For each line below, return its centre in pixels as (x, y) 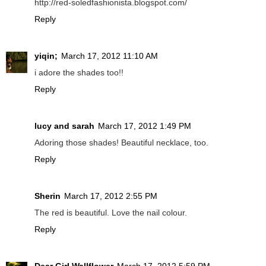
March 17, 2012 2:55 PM (111, 196)
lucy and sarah (64, 126)
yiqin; (46, 56)
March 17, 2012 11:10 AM (110, 56)
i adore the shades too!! (79, 73)
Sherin (47, 196)
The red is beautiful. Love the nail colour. (111, 212)
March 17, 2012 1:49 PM (145, 126)
